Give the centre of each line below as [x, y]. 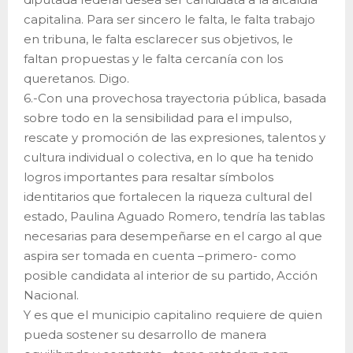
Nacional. [51, 295]
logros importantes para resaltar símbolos [149, 176]
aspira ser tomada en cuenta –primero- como [160, 255]
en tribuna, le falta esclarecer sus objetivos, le [158, 39]
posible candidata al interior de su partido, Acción [171, 275]
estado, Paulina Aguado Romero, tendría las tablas [174, 216]
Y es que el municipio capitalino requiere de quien [173, 314]
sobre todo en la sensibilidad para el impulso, [158, 117]
